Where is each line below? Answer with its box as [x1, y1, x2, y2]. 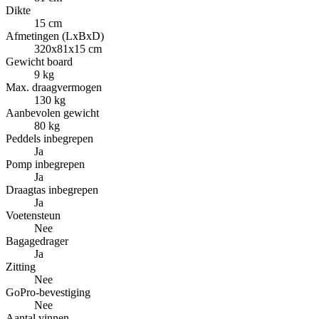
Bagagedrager [6, 235, 68, 248]
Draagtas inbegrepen [6, 184, 98, 197]
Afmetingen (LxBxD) [6, 30, 104, 43]
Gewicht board [6, 56, 73, 68]
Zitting [6, 261, 36, 273]
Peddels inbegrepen [6, 132, 93, 145]
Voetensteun [6, 209, 61, 222]
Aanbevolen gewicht [6, 107, 99, 120]
